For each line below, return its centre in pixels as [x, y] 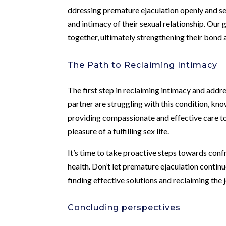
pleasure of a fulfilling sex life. [119, 131]
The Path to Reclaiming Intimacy [143, 65]
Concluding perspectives [124, 207]
